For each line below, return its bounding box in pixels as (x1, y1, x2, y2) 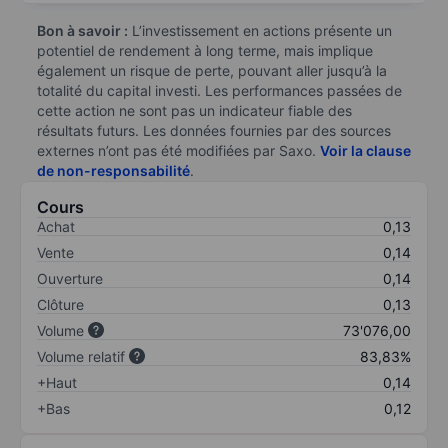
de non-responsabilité (37, 161, 190, 179)
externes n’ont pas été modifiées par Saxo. (37, 141, 320, 159)
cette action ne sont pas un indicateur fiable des (37, 101, 352, 119)
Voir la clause (320, 141, 411, 159)
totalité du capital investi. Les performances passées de (37, 81, 402, 99)
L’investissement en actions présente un (128, 21, 392, 39)
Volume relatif (37, 347, 125, 365)
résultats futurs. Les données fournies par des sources (37, 121, 391, 139)
